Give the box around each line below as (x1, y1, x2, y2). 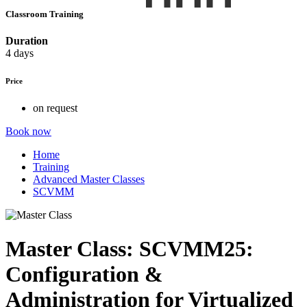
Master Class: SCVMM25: (5, 236, 254, 261)
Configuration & (5, 261, 163, 286)
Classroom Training (5, 9, 86, 20)
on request (33, 102, 77, 114)
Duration (5, 35, 48, 47)
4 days (5, 47, 34, 60)
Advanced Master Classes (33, 173, 145, 186)
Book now (5, 125, 51, 138)
